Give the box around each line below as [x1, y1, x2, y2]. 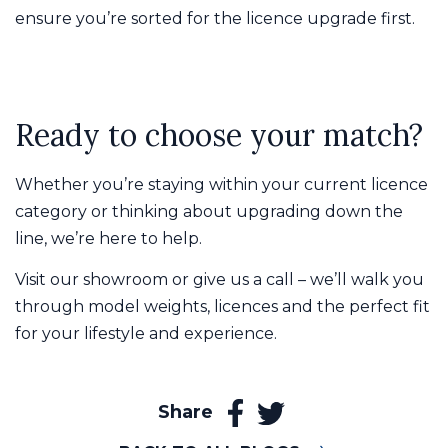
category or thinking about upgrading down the [15, 201, 403, 221]
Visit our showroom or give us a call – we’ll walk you [15, 269, 424, 289]
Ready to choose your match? [15, 115, 423, 154]
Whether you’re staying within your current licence [15, 174, 428, 194]
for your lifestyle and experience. [15, 323, 277, 343]
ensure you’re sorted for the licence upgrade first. [15, 8, 415, 28]
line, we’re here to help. [15, 228, 202, 248]
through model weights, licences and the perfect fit [15, 296, 430, 316]
